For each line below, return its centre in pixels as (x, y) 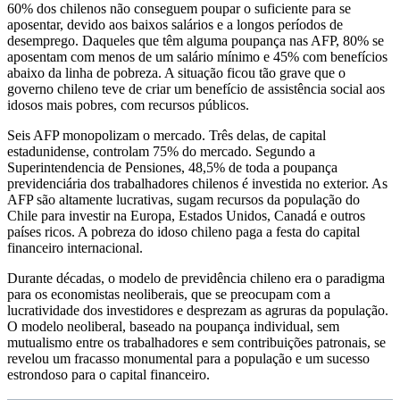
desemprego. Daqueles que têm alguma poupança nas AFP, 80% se (196, 40)
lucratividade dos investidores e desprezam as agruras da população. (198, 310)
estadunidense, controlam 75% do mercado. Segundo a (161, 151)
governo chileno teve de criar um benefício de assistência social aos (196, 88)
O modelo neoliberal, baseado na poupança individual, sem (173, 326)
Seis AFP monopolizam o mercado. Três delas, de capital (167, 135)
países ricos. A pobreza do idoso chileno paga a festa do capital (183, 231)
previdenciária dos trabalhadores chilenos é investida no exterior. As (197, 183)
